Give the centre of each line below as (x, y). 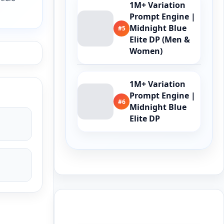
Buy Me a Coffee (104, 207)
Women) (146, 51)
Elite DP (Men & (160, 39)
